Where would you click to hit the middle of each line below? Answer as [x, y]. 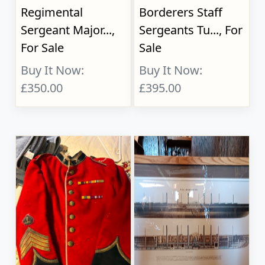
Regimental [52, 12]
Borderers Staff [181, 12]
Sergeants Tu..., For [191, 30]
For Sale [43, 48]
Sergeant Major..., [68, 30]
